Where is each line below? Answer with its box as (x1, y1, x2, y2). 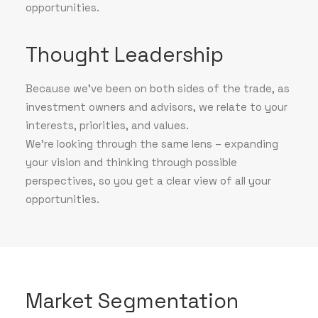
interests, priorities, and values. (26, 119, 189, 132)
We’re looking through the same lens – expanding (26, 137, 278, 150)
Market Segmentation (26, 287, 238, 314)
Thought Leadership (26, 41, 224, 67)
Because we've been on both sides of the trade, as (26, 82, 290, 95)
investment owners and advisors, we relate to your (26, 100, 287, 114)
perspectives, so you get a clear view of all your (26, 174, 271, 187)
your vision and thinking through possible (26, 155, 237, 169)
